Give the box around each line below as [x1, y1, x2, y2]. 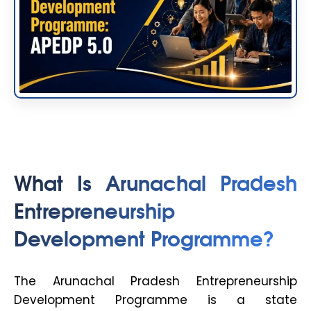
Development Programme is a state [14, 292, 297, 309]
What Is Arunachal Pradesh [14, 166, 297, 198]
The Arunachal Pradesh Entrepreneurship [14, 273, 297, 290]
